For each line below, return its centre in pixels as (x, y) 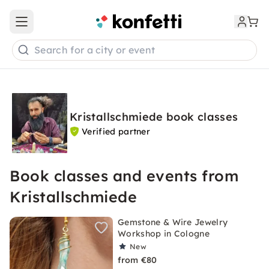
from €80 (138, 260)
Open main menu (56, 27)
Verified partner (116, 131)
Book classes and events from (124, 176)
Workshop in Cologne (164, 234)
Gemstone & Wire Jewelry (173, 222)
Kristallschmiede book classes (154, 117)
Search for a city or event (95, 50)
